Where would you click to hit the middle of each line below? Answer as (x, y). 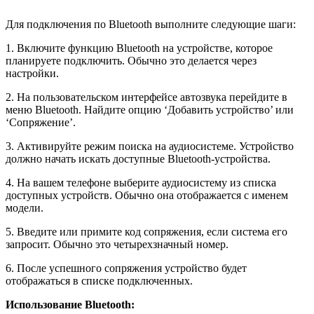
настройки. (32, 74)
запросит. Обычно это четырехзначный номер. (117, 245)
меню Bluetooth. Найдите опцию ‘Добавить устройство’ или (150, 110)
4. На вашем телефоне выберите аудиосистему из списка (141, 183)
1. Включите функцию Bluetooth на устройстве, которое (139, 48)
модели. (25, 208)
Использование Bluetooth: (70, 305)
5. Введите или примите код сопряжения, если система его (146, 232)
